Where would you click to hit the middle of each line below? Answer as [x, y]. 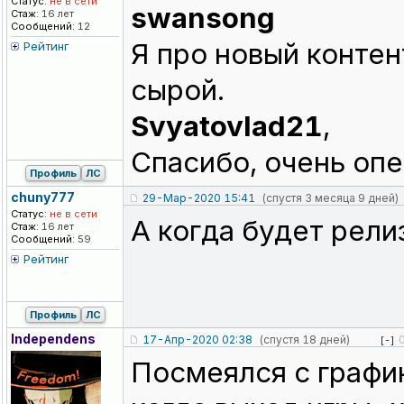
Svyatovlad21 [227, 127]
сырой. [178, 91]
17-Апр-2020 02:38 [197, 340]
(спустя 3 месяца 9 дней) [330, 198]
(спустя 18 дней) [304, 340]
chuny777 [43, 197]
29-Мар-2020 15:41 [199, 198]
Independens [53, 339]
